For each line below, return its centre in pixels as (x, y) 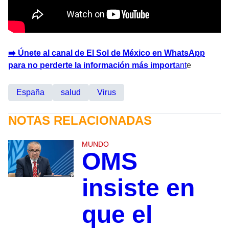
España (30, 93)
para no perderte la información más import (92, 65)
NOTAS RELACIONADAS (80, 121)
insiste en (138, 188)
